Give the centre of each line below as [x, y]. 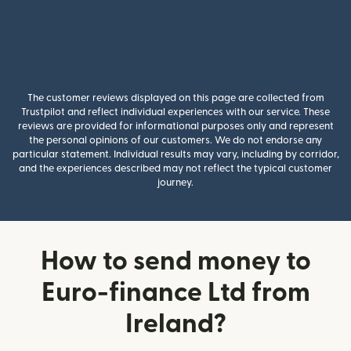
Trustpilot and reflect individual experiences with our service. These [175, 112]
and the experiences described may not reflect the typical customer [175, 168]
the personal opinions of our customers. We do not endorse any [175, 140]
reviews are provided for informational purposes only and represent [175, 126]
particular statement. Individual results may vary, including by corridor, [175, 154]
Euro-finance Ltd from [175, 293]
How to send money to [175, 261]
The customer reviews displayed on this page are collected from [175, 98]
